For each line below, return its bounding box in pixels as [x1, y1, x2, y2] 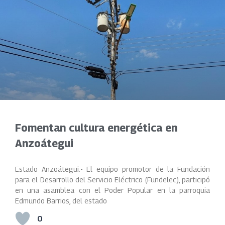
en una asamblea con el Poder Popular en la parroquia [15, 186, 210, 194]
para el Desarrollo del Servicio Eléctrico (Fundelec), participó [15, 175, 210, 184]
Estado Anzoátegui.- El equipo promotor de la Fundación [15, 165, 210, 173]
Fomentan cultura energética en [15, 122, 177, 134]
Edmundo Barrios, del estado [15, 196, 107, 205]
